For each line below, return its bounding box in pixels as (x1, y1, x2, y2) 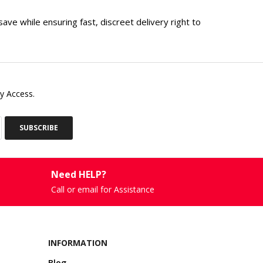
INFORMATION (48, 237, 108, 248)
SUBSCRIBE (19, 122, 58, 133)
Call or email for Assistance (50, 183, 154, 195)
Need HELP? (50, 167, 106, 181)
